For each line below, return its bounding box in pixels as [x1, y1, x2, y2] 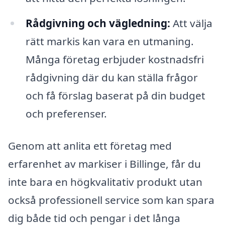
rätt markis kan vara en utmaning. [25, 34, 194, 48]
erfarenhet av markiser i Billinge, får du [8, 156, 201, 171]
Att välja [170, 16, 212, 30]
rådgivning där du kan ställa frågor [25, 70, 198, 84]
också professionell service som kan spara [8, 192, 214, 207]
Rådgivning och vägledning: [25, 16, 170, 30]
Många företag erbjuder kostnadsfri [25, 52, 204, 66]
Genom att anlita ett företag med [8, 138, 172, 153]
